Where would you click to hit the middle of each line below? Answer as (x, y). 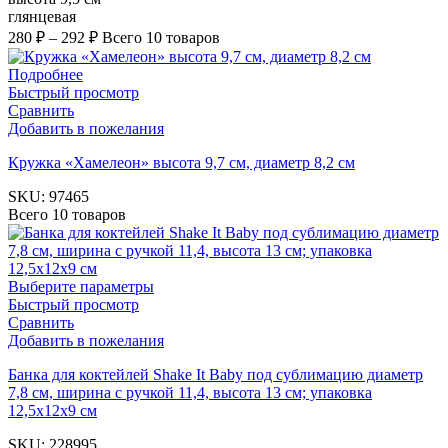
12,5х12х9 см (52, 410)
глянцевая (42, 16)
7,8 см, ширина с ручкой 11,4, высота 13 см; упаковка (190, 392)
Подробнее (45, 74)
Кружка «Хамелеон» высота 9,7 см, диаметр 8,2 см (181, 162)
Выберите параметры (81, 286)
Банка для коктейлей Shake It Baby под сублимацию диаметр (215, 374)
